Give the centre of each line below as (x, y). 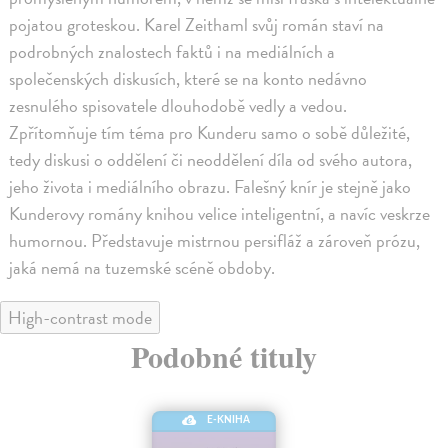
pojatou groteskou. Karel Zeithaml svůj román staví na (197, 25)
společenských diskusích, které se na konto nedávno (188, 79)
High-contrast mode (80, 318)
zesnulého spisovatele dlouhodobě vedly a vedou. (178, 106)
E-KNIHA (229, 420)
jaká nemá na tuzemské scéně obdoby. (142, 268)
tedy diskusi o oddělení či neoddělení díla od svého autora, (211, 160)
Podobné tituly (224, 356)
